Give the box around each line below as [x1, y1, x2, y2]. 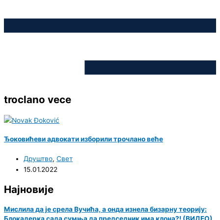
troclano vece [4, 93, 71, 106]
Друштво [24, 154, 53, 163]
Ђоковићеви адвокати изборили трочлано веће [4, 135, 163, 143]
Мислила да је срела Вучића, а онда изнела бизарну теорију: [4, 205, 207, 213]
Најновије [4, 183, 54, 195]
